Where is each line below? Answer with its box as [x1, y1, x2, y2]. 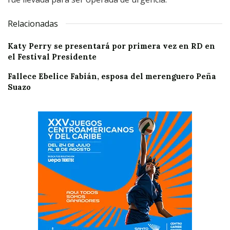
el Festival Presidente [8, 51, 97, 62]
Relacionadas [8, 17, 58, 29]
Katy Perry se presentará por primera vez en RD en [8, 41, 215, 51]
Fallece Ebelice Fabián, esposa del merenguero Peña [8, 71, 216, 81]
